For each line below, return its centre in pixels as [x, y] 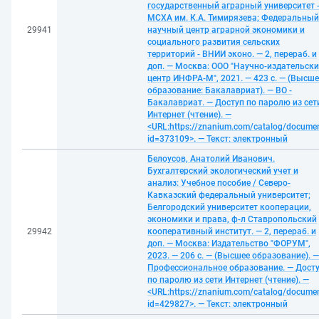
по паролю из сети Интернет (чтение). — [228, 280]
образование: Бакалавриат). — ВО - [220, 90]
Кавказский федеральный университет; [229, 195]
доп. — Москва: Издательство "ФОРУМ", [229, 244]
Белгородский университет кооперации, [229, 207]
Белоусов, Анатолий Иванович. [211, 159]
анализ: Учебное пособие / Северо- [219, 183]
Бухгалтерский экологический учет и [223, 171]
